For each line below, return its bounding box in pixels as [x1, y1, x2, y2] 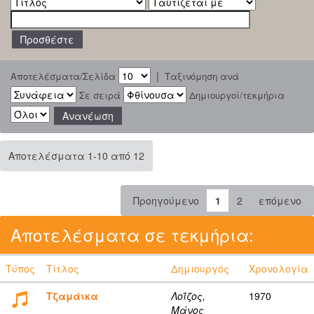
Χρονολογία [249, 261, 308, 275]
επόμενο [259, 193, 301, 207]
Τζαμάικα [46, 288, 98, 303]
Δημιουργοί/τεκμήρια [189, 88, 285, 102]
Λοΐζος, [171, 288, 205, 303]
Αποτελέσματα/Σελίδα [11, 69, 116, 83]
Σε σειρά [79, 88, 121, 102]
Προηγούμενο [133, 193, 199, 207]
